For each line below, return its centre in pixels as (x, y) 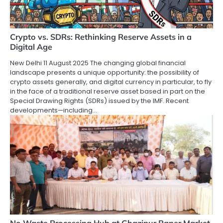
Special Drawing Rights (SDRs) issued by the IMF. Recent (99, 101)
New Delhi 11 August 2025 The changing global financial (98, 63)
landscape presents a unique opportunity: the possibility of (105, 73)
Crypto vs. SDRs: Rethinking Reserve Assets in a (101, 37)
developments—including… (54, 111)
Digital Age (31, 47)
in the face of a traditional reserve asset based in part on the (108, 92)
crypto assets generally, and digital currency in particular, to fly (111, 82)
